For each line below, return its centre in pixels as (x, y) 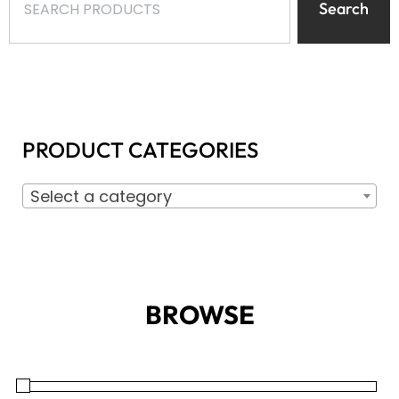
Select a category (101, 195)
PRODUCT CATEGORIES (140, 148)
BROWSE (199, 313)
